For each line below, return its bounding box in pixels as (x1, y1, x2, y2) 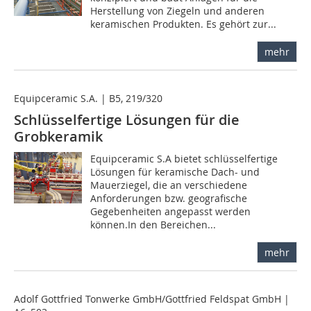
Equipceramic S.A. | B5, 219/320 (14, 92, 162, 106)
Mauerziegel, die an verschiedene (90, 178, 248, 192)
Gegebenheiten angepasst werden (90, 205, 251, 219)
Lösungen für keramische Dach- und (90, 165, 260, 179)
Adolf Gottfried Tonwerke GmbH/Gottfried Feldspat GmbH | (14, 292, 289, 306)
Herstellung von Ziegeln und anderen (90, 4, 265, 18)
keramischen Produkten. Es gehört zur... (90, 17, 277, 31)
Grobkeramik (14, 127, 103, 146)
